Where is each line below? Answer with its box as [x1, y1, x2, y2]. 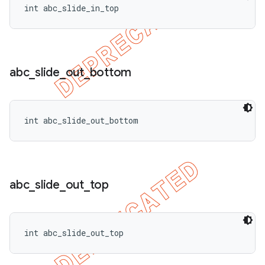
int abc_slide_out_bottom [24, 115, 138, 126]
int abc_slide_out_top [24, 227, 124, 238]
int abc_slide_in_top [24, 2, 119, 14]
